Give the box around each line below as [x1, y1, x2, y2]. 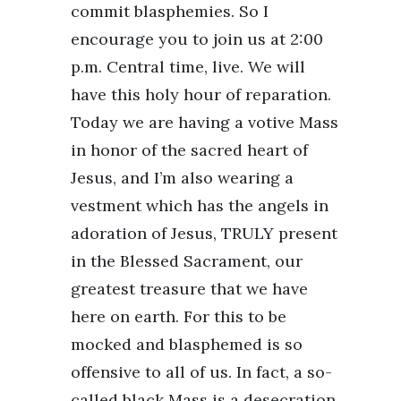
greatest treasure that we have [71, 277, 308, 299]
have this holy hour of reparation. [71, 83, 331, 105]
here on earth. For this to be [71, 305, 286, 327]
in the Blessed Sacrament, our [71, 250, 303, 271]
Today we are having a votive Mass [71, 111, 338, 132]
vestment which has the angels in [71, 194, 328, 216]
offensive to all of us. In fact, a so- [71, 361, 332, 382]
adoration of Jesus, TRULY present [71, 222, 337, 243]
